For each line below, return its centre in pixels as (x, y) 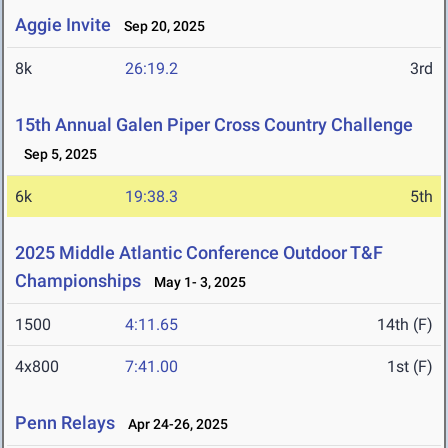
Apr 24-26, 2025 (173, 424)
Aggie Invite (63, 25)
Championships (78, 281)
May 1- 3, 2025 (195, 282)
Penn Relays (65, 423)
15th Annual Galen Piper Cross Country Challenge (214, 125)
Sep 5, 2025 (56, 154)
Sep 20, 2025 (160, 26)
